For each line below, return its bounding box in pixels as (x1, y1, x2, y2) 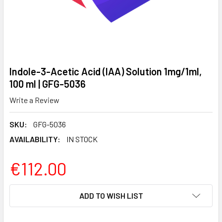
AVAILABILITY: (9, 134, 60, 144)
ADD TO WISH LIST (79, 190, 143, 200)
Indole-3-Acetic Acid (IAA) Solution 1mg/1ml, (9, 65, 202, 77)
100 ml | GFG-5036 (9, 78, 86, 90)
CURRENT (9, 185, 44, 195)
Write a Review (9, 95, 59, 105)
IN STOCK (66, 134, 98, 144)
